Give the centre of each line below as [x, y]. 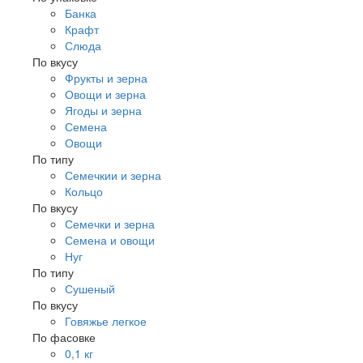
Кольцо [84, 192]
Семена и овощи [110, 240]
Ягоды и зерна [103, 111]
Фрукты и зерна [106, 78]
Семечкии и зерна [113, 175]
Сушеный [90, 289]
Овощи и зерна [105, 94]
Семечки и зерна [110, 224]
